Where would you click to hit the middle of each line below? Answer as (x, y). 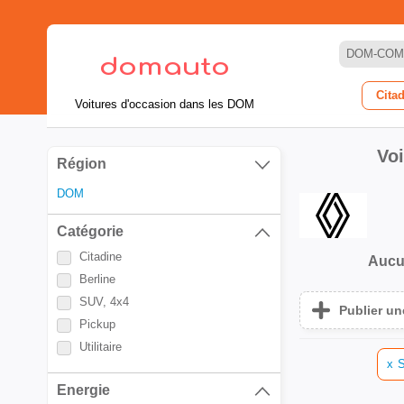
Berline (97, 279)
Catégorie (90, 231)
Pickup (97, 324)
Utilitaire (101, 347)
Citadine (101, 257)
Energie (83, 390)
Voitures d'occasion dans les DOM (164, 104)
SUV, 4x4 (104, 302)
